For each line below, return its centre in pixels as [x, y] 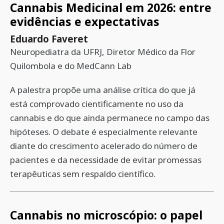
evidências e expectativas [85, 21]
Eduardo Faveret [49, 39]
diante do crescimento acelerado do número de [104, 146]
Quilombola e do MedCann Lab [71, 66]
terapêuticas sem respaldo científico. [83, 174]
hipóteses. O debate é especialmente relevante [104, 132]
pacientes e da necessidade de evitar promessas [106, 160]
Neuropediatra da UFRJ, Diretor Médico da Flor [103, 52]
